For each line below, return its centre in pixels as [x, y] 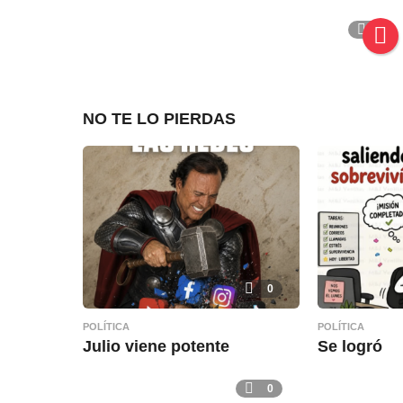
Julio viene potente [156, 346]
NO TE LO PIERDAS [159, 119]
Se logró [349, 346]
